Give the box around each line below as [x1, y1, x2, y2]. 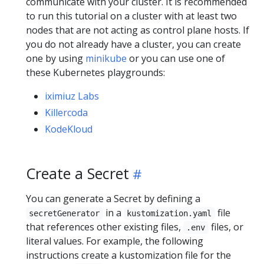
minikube [85, 51, 127, 65]
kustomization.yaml [127, 208, 212, 218]
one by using [26, 51, 85, 65]
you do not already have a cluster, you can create [26, 37, 241, 51]
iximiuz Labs [45, 89, 99, 103]
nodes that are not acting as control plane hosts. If [26, 23, 249, 37]
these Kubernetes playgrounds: [26, 65, 165, 79]
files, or [208, 220, 243, 233]
